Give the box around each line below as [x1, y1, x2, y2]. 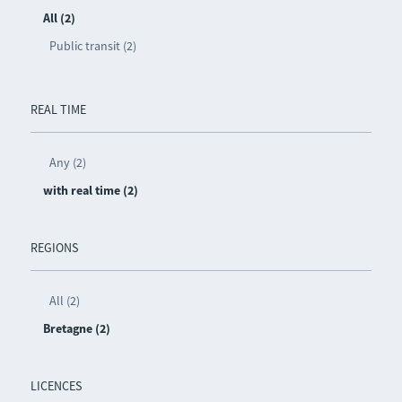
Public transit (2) [48, 37, 136, 54]
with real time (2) [42, 181, 138, 198]
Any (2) [48, 153, 86, 170]
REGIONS [30, 239, 78, 256]
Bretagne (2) [42, 319, 110, 336]
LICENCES [30, 377, 82, 394]
